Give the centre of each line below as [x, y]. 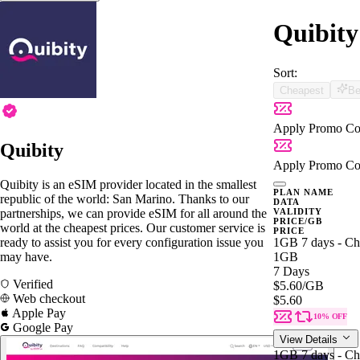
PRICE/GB [298, 221]
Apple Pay [38, 313]
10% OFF [331, 316]
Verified [31, 284]
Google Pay [41, 327]
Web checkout [47, 298]
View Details [310, 339]
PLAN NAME [303, 192]
